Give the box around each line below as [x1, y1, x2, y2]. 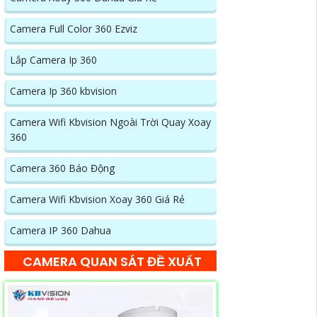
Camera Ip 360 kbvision [10, 83, 117, 98]
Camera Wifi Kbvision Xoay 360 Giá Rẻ [10, 192, 185, 206]
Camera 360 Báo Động [10, 161, 115, 175]
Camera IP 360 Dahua [10, 223, 111, 237]
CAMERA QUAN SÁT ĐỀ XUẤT [22, 252, 202, 270]
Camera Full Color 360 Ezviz [10, 21, 137, 35]
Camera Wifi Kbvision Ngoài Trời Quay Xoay [10, 115, 211, 129]
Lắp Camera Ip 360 [10, 52, 97, 67]
